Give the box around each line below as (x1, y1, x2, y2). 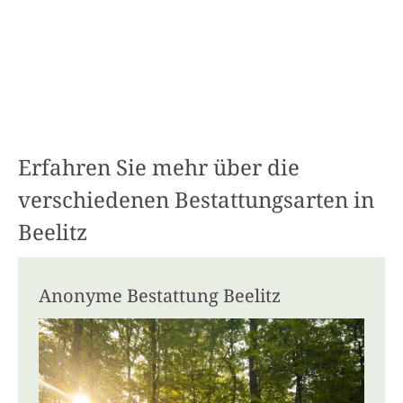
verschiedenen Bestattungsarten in (18, 184, 374, 214)
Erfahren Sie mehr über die (18, 151, 300, 182)
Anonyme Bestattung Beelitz (39, 282, 281, 308)
